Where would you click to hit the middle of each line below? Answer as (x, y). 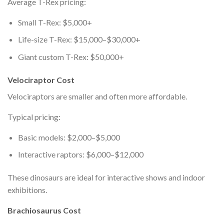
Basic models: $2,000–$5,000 (69, 137)
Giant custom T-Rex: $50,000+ (71, 56)
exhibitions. (27, 189)
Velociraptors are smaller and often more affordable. (97, 96)
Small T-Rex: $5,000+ (55, 22)
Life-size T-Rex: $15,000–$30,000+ (79, 39)
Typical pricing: (34, 116)
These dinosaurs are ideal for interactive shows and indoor (106, 177)
